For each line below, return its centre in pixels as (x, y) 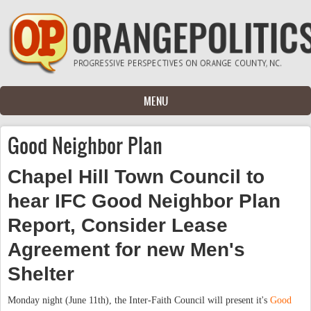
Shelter (41, 274)
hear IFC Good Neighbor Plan (144, 201)
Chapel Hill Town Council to (136, 176)
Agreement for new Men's (126, 249)
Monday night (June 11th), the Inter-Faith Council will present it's (139, 300)
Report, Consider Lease (118, 225)
